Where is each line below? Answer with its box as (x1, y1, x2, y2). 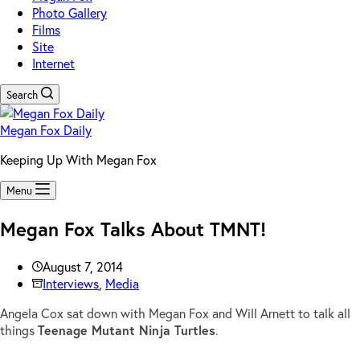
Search (6, 88, 38, 102)
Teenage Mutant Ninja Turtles (38, 321, 215, 338)
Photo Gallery (32, 4, 107, 21)
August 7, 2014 (43, 257, 123, 275)
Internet (32, 55, 75, 72)
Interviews (43, 274, 99, 292)
